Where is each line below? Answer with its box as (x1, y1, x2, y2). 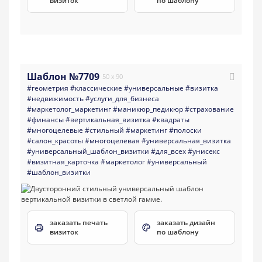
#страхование (185, 104, 234, 114)
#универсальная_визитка (142, 135, 231, 146)
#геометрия (27, 82, 68, 93)
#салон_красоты (27, 135, 83, 146)
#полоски (169, 125, 202, 135)
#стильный (85, 125, 124, 135)
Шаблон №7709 (27, 70, 99, 83)
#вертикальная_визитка (65, 114, 150, 125)
